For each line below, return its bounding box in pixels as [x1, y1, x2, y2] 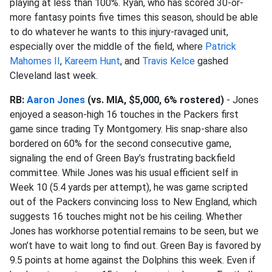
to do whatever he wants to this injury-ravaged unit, [10, 26, 228, 38]
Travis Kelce [142, 55, 195, 67]
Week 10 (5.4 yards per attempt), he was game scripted [10, 182, 248, 193]
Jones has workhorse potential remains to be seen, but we [10, 225, 259, 237]
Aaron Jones [27, 94, 85, 106]
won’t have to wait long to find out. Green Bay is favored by [10, 240, 261, 251]
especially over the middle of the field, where [10, 41, 205, 52]
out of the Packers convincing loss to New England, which [10, 196, 257, 208]
